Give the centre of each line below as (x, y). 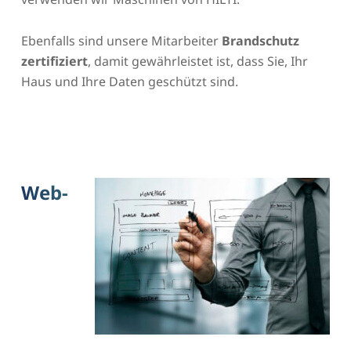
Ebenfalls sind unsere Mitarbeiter (121, 40)
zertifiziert (54, 61)
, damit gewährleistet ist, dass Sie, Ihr (197, 61)
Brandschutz (260, 40)
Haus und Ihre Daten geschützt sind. (129, 81)
